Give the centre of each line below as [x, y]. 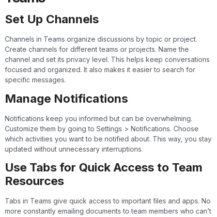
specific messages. [35, 80]
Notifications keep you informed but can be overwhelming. [99, 118]
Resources [34, 181]
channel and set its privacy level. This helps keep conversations [107, 60]
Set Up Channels [52, 19]
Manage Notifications [66, 98]
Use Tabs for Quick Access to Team [104, 167]
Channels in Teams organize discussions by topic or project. [101, 39]
